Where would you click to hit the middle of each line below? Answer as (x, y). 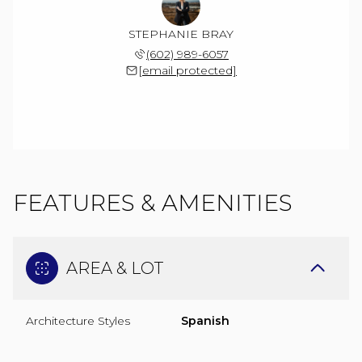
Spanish (205, 320)
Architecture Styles (78, 320)
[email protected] (187, 70)
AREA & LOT (115, 268)
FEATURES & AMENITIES (153, 202)
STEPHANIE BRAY (181, 34)
